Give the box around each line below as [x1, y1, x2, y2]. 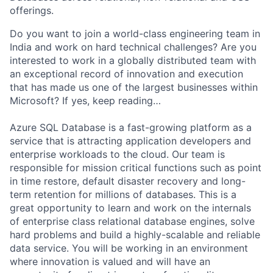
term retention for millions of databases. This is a [10, 188, 236, 200]
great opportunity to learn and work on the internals [10, 202, 251, 214]
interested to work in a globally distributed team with [10, 54, 256, 66]
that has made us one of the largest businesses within [10, 81, 258, 93]
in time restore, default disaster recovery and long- [10, 175, 246, 187]
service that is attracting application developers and [10, 135, 251, 147]
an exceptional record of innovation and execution [10, 68, 243, 80]
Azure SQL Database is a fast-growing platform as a [10, 121, 252, 133]
